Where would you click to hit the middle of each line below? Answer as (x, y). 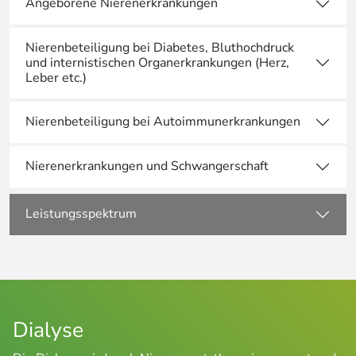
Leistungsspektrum (81, 214)
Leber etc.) (56, 77)
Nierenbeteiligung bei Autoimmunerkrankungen (163, 122)
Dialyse (48, 329)
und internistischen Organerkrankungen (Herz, (157, 62)
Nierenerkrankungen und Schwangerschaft (147, 166)
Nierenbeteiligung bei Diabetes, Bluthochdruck (160, 47)
